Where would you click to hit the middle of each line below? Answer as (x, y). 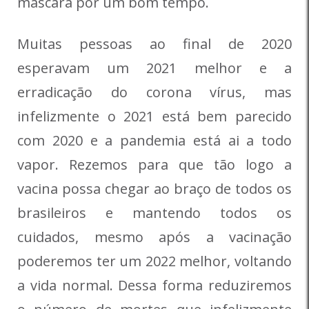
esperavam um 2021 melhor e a (154, 68)
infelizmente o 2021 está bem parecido (154, 117)
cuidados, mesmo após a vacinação (154, 237)
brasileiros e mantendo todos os (154, 213)
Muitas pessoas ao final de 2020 (154, 44)
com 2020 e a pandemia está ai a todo (154, 141)
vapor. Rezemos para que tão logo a (154, 165)
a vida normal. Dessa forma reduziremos (154, 286)
